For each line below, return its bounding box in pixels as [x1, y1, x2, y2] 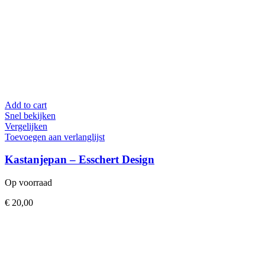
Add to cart [5, 99, 47, 110]
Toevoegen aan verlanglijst [5, 131, 105, 142]
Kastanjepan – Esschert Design [5, 153, 154, 166]
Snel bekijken [5, 110, 56, 121]
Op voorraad [5, 177, 52, 188]
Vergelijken [5, 121, 47, 131]
